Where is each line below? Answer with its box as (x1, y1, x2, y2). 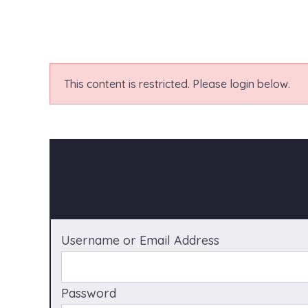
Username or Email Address (61, 232, 219, 248)
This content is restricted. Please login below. (64, 76, 290, 91)
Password (61, 285, 116, 301)
